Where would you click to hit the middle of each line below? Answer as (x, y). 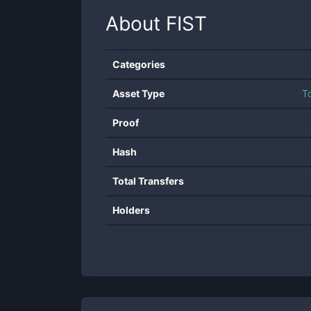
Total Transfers (148, 181)
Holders (131, 210)
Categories (139, 64)
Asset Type (138, 93)
